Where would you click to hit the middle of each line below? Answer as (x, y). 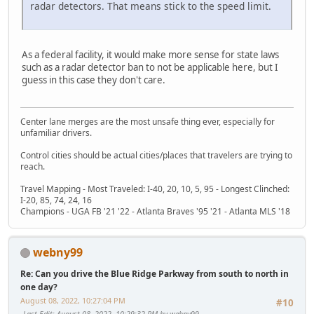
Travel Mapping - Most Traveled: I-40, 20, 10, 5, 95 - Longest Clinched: (155, 189)
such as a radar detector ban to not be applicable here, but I (150, 68)
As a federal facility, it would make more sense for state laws (150, 55)
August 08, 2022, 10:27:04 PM (73, 300)
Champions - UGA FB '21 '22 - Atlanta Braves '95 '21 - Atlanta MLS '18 (155, 211)
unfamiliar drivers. (56, 132)
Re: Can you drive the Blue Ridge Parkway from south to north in (155, 273)
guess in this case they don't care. (94, 80)
